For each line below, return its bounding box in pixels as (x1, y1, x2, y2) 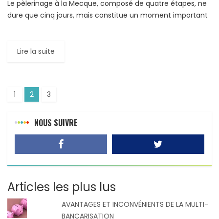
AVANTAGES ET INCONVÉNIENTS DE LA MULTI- (62, 199, 209, 209)
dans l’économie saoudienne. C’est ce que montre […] (7, 22, 193, 32)
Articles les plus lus (7, 178, 116, 195)
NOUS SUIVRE (34, 116, 78, 129)
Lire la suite (17, 46, 55, 56)
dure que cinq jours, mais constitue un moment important (7, 10, 208, 20)
